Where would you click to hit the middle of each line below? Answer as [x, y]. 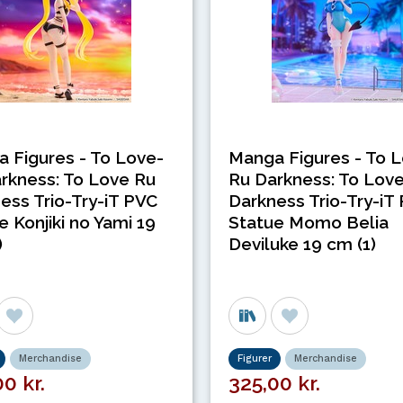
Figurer [255, 359]
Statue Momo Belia [309, 223]
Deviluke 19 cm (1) [302, 244]
